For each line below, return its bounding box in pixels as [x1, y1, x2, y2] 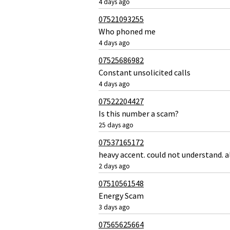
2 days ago [99, 161, 130, 170]
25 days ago [99, 120, 133, 129]
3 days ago [99, 202, 130, 212]
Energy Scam [99, 190, 144, 201]
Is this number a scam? [99, 108, 179, 119]
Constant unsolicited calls [99, 67, 190, 78]
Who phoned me [99, 26, 156, 36]
